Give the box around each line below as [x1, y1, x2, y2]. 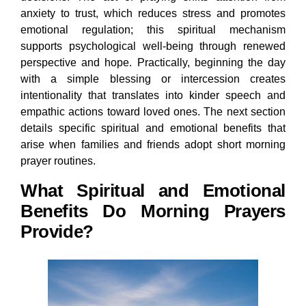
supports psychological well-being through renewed [20, 40, 286, 53]
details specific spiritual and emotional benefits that [20, 122, 286, 135]
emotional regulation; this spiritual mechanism [20, 24, 286, 36]
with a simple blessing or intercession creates [20, 73, 286, 85]
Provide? [20, 221, 94, 242]
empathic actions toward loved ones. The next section [20, 106, 286, 118]
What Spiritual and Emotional [20, 180, 286, 201]
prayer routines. [20, 155, 96, 167]
